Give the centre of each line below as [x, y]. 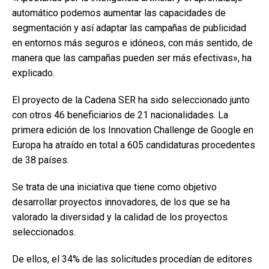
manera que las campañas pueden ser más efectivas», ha [132, 58]
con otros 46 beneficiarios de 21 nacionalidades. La [120, 115]
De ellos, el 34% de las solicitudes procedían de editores [132, 259]
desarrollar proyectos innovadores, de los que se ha [121, 202]
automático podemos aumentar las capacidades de [119, 13]
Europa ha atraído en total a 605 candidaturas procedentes [134, 145]
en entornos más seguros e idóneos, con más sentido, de [132, 43]
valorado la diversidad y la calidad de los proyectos [120, 217]
